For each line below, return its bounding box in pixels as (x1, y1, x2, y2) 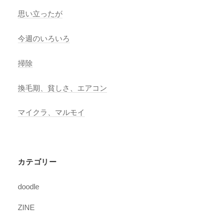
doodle (18, 182, 40, 191)
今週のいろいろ (18, 34, 70, 43)
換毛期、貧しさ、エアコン (18, 83, 108, 92)
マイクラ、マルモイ (18, 108, 85, 117)
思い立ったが (18, 9, 63, 18)
